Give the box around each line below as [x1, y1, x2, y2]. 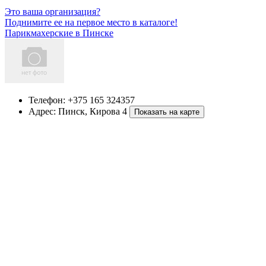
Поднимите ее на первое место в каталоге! [5, 17, 178, 27]
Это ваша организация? [5, 6, 100, 17]
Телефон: [28, 94, 68, 105]
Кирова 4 [90, 106, 127, 116]
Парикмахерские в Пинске [5, 27, 113, 38]
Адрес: [28, 106, 58, 116]
